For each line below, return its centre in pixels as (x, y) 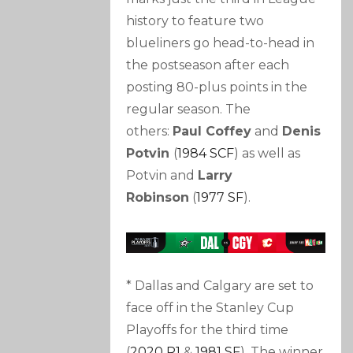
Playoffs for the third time (208, 330)
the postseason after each (208, 65)
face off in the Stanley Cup (210, 308)
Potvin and (162, 176)
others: (150, 132)
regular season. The (189, 110)
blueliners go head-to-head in (221, 43)
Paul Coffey (212, 132)
